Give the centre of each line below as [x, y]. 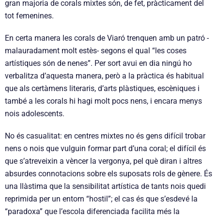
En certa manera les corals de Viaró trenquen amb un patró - [107, 38]
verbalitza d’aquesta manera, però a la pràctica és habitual [104, 76]
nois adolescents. [35, 114]
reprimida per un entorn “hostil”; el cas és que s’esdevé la [101, 199]
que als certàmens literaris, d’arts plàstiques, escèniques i [102, 89]
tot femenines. [29, 16]
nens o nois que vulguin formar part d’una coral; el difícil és [105, 149]
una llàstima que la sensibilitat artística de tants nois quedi [105, 186]
